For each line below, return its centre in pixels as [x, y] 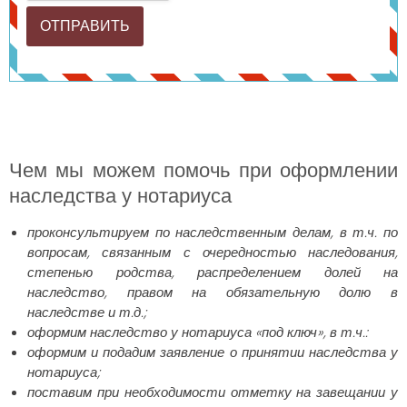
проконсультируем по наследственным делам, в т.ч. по [213, 232]
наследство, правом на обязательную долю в [213, 292]
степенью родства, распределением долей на [213, 272]
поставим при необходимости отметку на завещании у [213, 392]
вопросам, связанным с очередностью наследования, [213, 252]
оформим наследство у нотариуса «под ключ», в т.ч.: [198, 332]
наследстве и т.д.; [87, 312]
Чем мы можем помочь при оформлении [203, 170]
